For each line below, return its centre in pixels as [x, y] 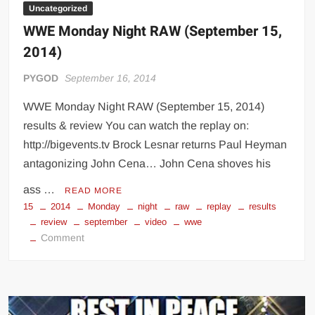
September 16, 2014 [111, 78]
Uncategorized [58, 9]
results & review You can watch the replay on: [136, 126]
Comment [63, 238]
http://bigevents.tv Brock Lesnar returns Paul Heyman [155, 145]
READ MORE [94, 191]
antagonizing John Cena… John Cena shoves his [147, 164]
